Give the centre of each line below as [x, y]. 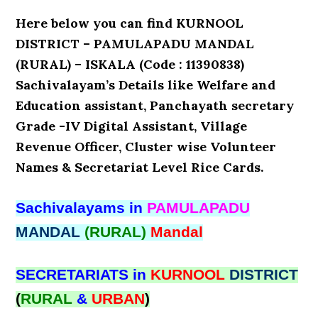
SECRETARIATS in [83, 275]
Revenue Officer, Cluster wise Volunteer [146, 147]
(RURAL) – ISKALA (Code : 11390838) [130, 64]
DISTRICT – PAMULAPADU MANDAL [135, 44]
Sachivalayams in [82, 208]
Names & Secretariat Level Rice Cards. [140, 167]
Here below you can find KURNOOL [130, 23]
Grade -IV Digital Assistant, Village [132, 126]
